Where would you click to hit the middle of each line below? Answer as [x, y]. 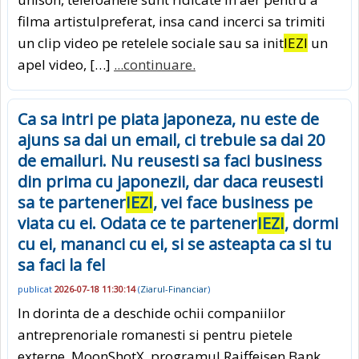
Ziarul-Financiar [174, 288]
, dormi [311, 223]
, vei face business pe [233, 202]
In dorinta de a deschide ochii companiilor [151, 313]
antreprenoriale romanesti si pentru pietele [155, 335]
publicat [36, 288]
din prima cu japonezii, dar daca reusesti [170, 181]
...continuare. [155, 64]
